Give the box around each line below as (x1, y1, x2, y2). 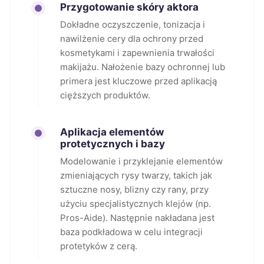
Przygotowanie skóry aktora (60, 1, 199, 13)
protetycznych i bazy (60, 138, 165, 150)
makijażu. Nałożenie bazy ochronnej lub (60, 61, 225, 72)
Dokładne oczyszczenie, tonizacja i (60, 19, 205, 30)
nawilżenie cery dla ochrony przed (60, 33, 203, 44)
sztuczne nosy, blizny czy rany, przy (60, 184, 209, 195)
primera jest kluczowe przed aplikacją (60, 75, 217, 87)
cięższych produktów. (60, 90, 150, 101)
